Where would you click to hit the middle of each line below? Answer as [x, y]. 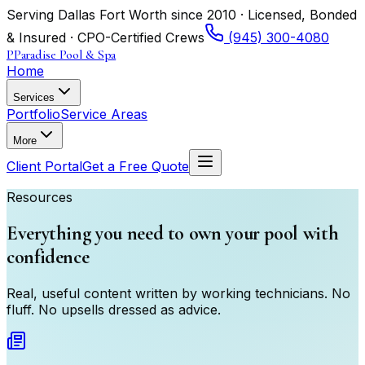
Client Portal [44, 166]
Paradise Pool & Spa [65, 55]
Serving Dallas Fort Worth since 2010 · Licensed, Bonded [182, 15]
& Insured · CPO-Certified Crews [106, 37]
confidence [48, 257]
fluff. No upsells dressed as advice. [114, 309]
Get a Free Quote [136, 166]
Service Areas [104, 114]
